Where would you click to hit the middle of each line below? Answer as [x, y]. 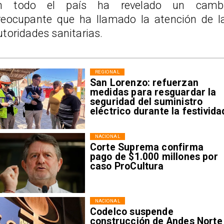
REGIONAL [107, 72]
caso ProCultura [127, 166]
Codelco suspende [131, 211]
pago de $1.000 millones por [154, 156]
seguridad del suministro [146, 102]
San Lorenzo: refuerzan [144, 83]
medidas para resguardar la [153, 92]
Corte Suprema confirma [146, 147]
